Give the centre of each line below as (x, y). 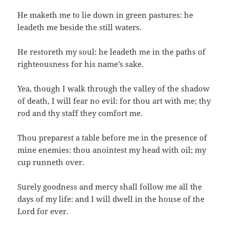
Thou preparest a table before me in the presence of (112, 138)
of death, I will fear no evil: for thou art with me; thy (114, 101)
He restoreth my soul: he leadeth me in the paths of (112, 52)
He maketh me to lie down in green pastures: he (106, 15)
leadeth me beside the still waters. (80, 27)
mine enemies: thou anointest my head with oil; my (112, 150)
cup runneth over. (51, 162)
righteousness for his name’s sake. (81, 64)
